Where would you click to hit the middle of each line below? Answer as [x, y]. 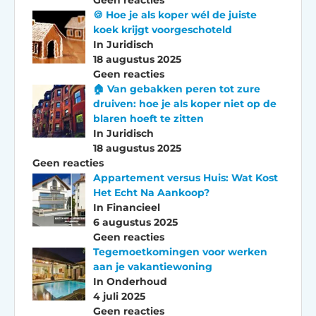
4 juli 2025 [119, 296]
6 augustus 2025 [135, 222]
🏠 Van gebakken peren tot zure [176, 89]
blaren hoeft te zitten [148, 118]
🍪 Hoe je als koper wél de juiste [175, 14]
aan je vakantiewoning [152, 266]
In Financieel [126, 207]
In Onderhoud [130, 281]
